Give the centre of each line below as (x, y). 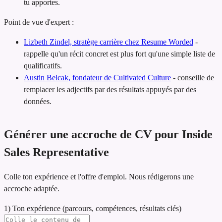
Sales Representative (56, 152)
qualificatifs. (43, 66)
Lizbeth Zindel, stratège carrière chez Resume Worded (109, 42)
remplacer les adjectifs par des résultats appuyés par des (110, 90)
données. (38, 102)
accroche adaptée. (32, 189)
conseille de (196, 78)
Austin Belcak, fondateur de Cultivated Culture (97, 78)
